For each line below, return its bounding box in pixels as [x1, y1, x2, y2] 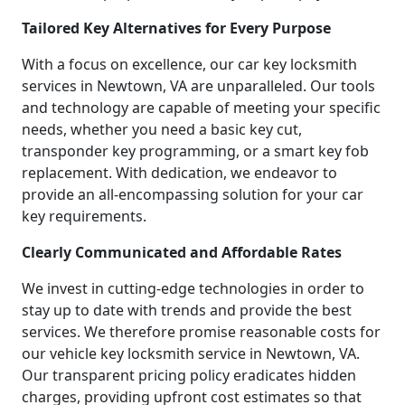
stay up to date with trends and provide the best [22, 299, 352, 320]
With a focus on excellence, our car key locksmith [22, 53, 357, 74]
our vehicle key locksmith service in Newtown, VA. [22, 343, 360, 363]
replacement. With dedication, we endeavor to [22, 162, 337, 183]
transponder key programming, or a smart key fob [22, 140, 369, 161]
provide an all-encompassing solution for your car [22, 184, 363, 204]
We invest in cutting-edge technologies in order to [22, 278, 364, 298]
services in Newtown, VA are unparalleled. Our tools [22, 75, 375, 96]
